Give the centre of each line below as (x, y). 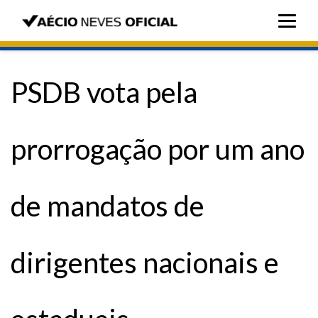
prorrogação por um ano (158, 149)
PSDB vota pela (104, 92)
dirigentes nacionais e (145, 263)
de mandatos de (108, 206)
